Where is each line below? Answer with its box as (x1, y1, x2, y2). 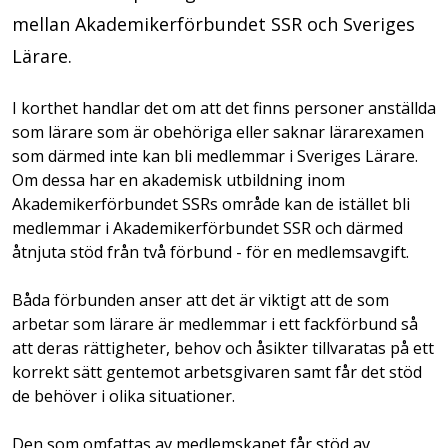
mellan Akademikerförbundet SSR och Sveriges (12, 12, 415, 36)
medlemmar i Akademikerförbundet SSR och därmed (12, 217, 403, 239)
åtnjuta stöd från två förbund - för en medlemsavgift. (12, 241, 409, 263)
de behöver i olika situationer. (12, 385, 235, 407)
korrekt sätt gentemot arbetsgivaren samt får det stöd (12, 361, 422, 383)
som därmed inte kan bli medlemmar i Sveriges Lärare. (12, 145, 418, 167)
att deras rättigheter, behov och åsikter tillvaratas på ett (12, 337, 434, 359)
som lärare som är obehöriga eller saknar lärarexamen (12, 121, 424, 143)
